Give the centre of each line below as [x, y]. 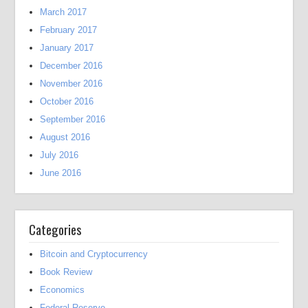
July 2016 [59, 155]
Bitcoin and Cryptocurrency [94, 254]
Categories [56, 229]
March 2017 [64, 12]
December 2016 [71, 66]
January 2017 [67, 48]
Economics [63, 290]
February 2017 [69, 30]
